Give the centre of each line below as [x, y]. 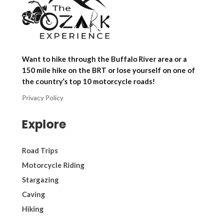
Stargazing [40, 179]
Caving [33, 194]
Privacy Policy [42, 97]
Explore [44, 124]
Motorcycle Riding [53, 165]
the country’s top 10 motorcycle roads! [88, 81]
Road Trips [40, 150]
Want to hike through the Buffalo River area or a [104, 59]
